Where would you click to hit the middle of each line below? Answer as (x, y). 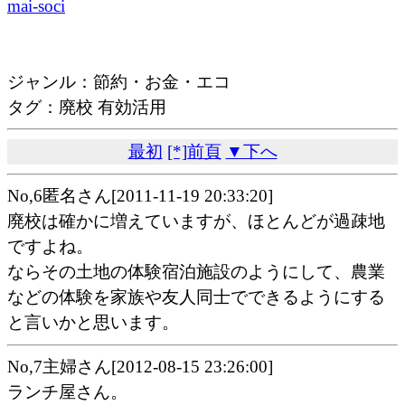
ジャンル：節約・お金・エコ (119, 81)
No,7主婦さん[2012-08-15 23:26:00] (140, 367)
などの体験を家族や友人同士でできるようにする (196, 297)
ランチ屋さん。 (67, 392)
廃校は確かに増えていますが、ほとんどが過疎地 (196, 221)
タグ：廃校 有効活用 (87, 107)
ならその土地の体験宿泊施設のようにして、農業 (196, 272)
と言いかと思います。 (93, 323)
